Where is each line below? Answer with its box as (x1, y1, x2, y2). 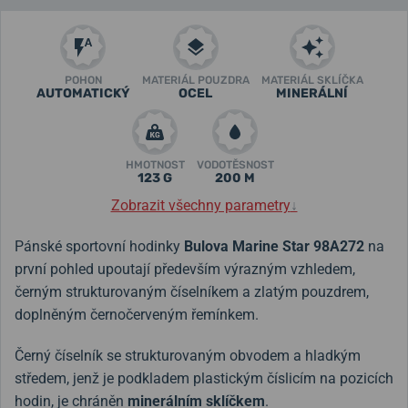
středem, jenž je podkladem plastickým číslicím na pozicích (15, 369, 393, 387)
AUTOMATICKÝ (36, 85, 130, 101)
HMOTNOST (125, 158, 185, 171)
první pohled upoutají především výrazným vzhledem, (15, 260, 355, 278)
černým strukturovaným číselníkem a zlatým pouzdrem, (15, 282, 369, 301)
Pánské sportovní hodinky (15, 237, 184, 255)
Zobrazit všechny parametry (110, 196, 291, 214)
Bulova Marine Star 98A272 (184, 237, 368, 255)
